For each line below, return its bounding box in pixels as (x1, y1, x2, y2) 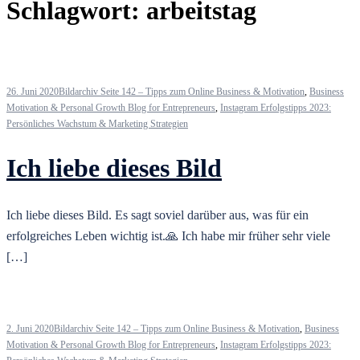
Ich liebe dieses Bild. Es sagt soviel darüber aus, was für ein (6, 207, 309, 222)
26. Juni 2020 (6, 85, 59, 97)
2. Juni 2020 (6, 322, 54, 334)
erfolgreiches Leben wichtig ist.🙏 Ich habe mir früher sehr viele (6, 228, 330, 243)
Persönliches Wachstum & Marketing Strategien (6, 117, 188, 129)
